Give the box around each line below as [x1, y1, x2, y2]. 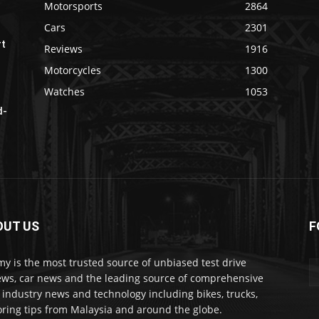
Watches [44, 84, 85, 98]
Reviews [44, 41, 83, 56]
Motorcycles [44, 63, 101, 77]
